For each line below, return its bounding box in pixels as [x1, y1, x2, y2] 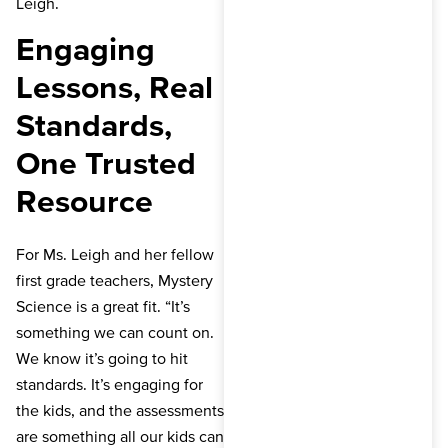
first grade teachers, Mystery [16, 270, 213, 289]
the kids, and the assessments [16, 400, 224, 419]
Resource [16, 183, 153, 219]
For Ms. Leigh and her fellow [16, 244, 214, 263]
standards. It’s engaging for [16, 374, 203, 393]
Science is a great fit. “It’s [16, 296, 190, 315]
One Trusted [16, 145, 196, 181]
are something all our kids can [16, 426, 224, 445]
